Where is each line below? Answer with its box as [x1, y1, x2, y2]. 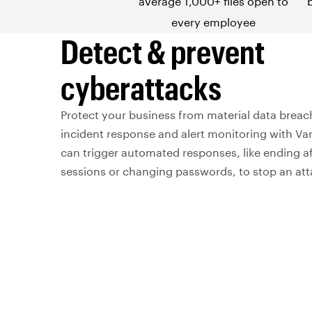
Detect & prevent [61, 31, 265, 70]
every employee [171, 15, 256, 29]
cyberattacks [61, 68, 221, 107]
